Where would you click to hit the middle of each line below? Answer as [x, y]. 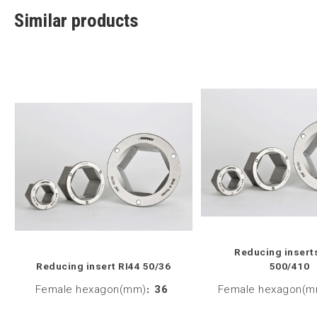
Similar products [76, 21]
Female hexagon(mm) [91, 289]
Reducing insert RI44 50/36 [104, 266]
